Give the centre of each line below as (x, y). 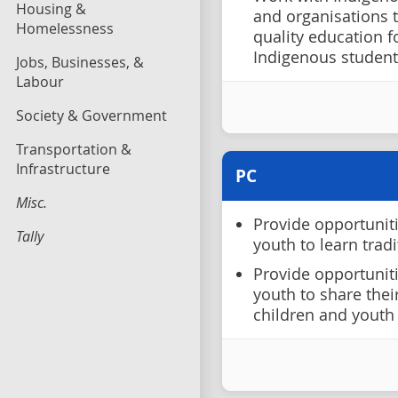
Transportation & (74, 149)
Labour (40, 82)
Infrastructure (63, 169)
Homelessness (65, 28)
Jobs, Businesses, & (80, 62)
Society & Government (92, 115)
